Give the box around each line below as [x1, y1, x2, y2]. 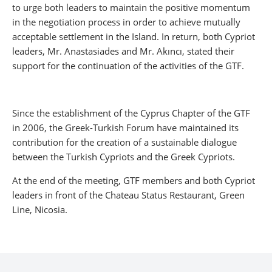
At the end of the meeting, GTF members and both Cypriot [12, 174, 255, 186]
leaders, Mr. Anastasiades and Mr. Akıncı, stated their [12, 44, 234, 57]
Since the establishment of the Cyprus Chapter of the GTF [12, 106, 250, 119]
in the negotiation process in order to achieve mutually [12, 15, 240, 28]
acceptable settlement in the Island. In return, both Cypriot [12, 30, 255, 42]
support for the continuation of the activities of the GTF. [12, 59, 244, 72]
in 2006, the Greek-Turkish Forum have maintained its [12, 121, 239, 134]
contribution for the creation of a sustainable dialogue [12, 135, 237, 148]
